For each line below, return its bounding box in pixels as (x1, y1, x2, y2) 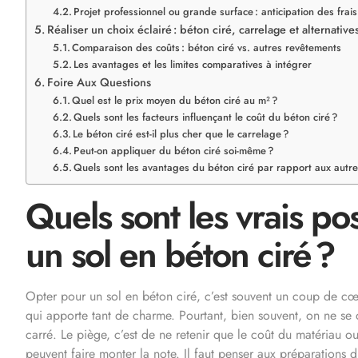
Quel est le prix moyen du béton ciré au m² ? (72, 92, 279, 108)
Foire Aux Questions (46, 74, 151, 90)
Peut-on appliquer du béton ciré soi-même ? (74, 142, 275, 158)
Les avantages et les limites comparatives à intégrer (74, 56, 312, 72)
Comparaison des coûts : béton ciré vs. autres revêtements (72, 39, 342, 55)
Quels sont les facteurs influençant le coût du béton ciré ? (74, 109, 339, 125)
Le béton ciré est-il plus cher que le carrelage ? (73, 125, 290, 141)
